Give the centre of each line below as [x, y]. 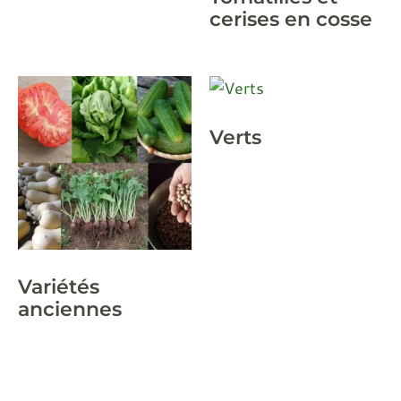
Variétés [59, 286]
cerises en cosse [291, 18]
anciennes [70, 308]
